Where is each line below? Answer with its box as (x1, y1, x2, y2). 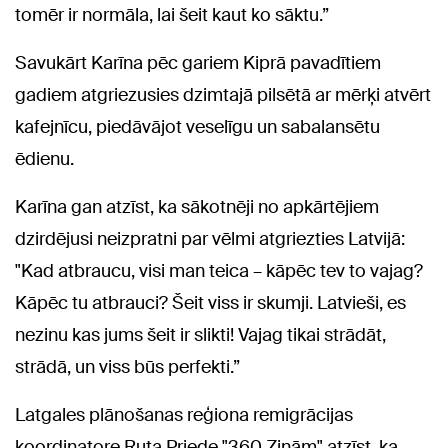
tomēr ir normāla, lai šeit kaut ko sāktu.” (15, 3, 329, 28)
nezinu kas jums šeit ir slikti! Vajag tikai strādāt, (15, 323, 386, 348)
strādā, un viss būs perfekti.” (15, 355, 240, 380)
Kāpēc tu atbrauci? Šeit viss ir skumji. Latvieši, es (15, 291, 406, 316)
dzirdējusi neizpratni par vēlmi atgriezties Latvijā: (15, 227, 405, 252)
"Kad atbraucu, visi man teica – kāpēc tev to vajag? (15, 259, 423, 284)
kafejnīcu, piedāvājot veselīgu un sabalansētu (15, 115, 380, 140)
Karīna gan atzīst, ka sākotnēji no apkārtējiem (15, 195, 379, 220)
